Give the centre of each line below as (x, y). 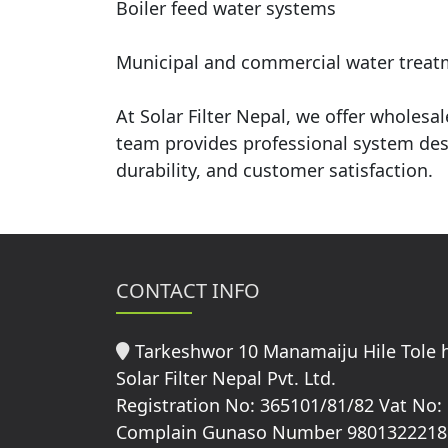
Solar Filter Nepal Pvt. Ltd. (225, 377)
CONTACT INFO (187, 290)
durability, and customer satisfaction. (274, 169)
